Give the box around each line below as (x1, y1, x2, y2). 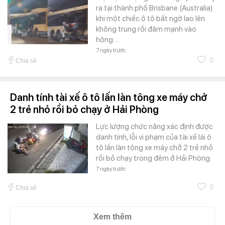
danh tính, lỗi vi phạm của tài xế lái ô (96, 133, 211, 142)
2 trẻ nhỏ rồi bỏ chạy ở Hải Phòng (10, 103, 159, 116)
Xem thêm (93, 212, 132, 221)
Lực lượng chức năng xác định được (96, 122, 213, 132)
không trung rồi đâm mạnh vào (96, 25, 196, 34)
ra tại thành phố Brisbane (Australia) (96, 4, 212, 13)
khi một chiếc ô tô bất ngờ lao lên (96, 14, 205, 24)
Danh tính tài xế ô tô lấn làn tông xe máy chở (10, 91, 207, 104)
